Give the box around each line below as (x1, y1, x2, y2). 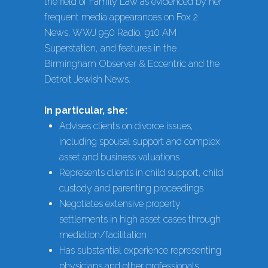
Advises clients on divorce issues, (59, 120, 193, 132)
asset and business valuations (59, 151, 179, 163)
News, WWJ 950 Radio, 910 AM (44, 27, 176, 39)
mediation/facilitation (59, 229, 147, 241)
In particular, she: (44, 105, 127, 117)
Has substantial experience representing (59, 245, 221, 257)
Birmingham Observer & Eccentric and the (44, 58, 220, 70)
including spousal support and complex (59, 136, 220, 148)
